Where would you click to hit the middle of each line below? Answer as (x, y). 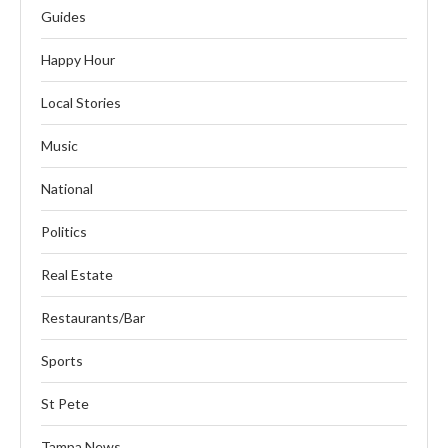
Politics (64, 232)
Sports (62, 361)
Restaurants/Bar (93, 318)
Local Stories (81, 103)
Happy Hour (78, 60)
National (67, 189)
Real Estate (77, 275)
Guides (63, 17)
